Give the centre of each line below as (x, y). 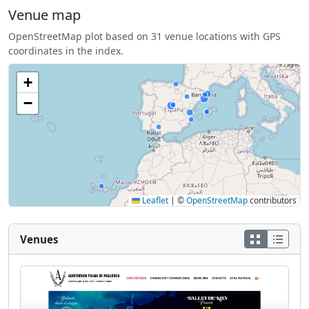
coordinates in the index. (66, 50)
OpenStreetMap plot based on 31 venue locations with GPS (144, 36)
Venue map (44, 14)
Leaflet (154, 200)
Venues (39, 239)
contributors (272, 200)
